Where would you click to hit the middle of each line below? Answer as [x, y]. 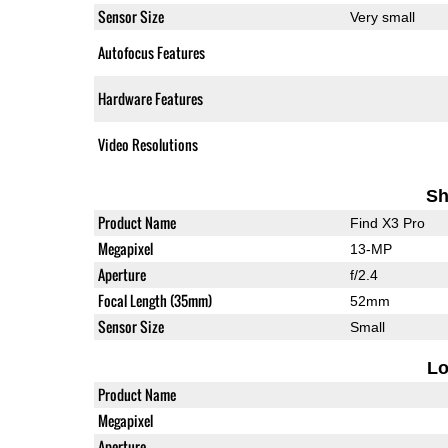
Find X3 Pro [387, 222]
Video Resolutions [147, 144]
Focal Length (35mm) [154, 300]
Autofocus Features [151, 52]
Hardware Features [150, 98]
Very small [382, 16]
